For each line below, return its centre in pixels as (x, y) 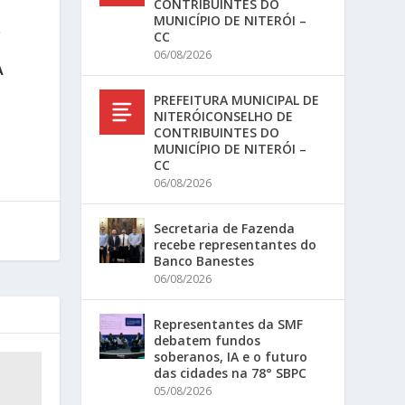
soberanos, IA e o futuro (231, 357)
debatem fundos (207, 340)
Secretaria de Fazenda (225, 228)
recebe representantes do (235, 245)
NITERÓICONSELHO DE (224, 116)
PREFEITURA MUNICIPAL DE (237, 100)
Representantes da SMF (229, 324)
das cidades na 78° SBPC (231, 373)
